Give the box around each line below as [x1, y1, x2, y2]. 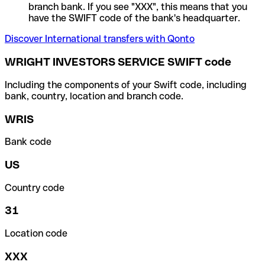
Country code [5, 182, 64, 193]
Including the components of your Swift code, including [5, 79, 247, 91]
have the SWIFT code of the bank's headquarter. [28, 12, 240, 24]
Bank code [5, 136, 51, 148]
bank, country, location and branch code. [5, 90, 183, 102]
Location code [5, 228, 67, 240]
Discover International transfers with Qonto [5, 33, 195, 45]
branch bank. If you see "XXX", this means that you [28, 1, 247, 13]
